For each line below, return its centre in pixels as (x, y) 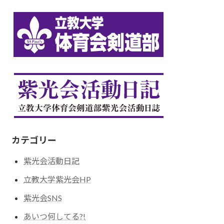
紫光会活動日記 (52, 161)
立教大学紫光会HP (57, 179)
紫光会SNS (43, 197)
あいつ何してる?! (55, 216)
